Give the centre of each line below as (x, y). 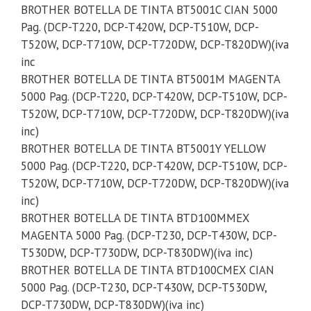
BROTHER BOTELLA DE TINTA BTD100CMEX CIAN (148, 270)
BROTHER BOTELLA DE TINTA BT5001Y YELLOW (143, 149)
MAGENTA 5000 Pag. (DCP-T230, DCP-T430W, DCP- (149, 236)
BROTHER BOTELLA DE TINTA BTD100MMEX (135, 218)
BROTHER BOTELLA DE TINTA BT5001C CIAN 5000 (149, 10)
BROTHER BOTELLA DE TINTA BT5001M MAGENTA (150, 79)
